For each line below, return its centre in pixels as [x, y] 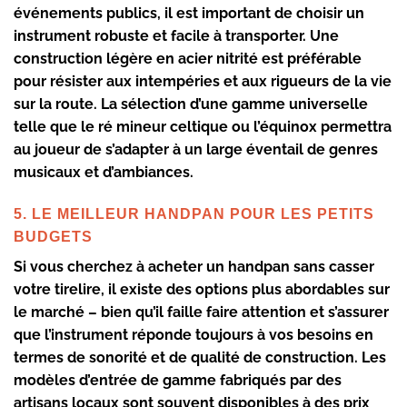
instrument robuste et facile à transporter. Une [176, 35]
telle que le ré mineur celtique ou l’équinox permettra [203, 126]
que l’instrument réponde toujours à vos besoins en [194, 334]
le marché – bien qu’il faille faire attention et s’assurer [201, 312]
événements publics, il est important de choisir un [189, 13]
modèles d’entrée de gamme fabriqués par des [178, 380]
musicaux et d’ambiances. [104, 172]
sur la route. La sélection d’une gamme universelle [191, 104]
